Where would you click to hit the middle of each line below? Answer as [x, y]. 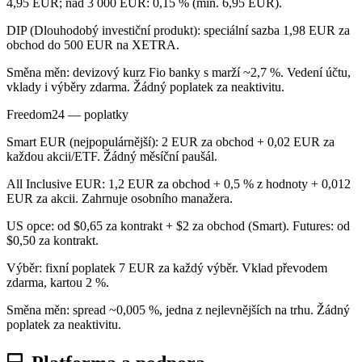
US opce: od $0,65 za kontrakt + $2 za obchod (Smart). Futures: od [178, 225]
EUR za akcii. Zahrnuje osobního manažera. [120, 198]
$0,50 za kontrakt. [53, 240]
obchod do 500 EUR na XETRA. [93, 44]
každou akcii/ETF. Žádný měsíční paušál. [112, 156]
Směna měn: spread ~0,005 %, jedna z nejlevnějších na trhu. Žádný [178, 309]
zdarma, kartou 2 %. [58, 282]
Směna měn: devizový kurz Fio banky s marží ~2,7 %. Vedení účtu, [179, 72]
